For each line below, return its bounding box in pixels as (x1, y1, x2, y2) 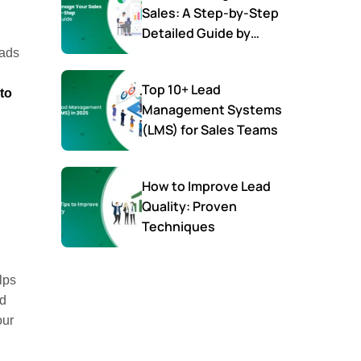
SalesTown (142, 44, 209, 63)
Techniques (142, 218, 215, 236)
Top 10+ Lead (142, 81, 221, 99)
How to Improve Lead (142, 177, 271, 196)
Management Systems (142, 101, 282, 119)
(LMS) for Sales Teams (180, 121, 278, 139)
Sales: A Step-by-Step (142, 4, 279, 23)
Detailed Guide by (142, 24, 251, 43)
